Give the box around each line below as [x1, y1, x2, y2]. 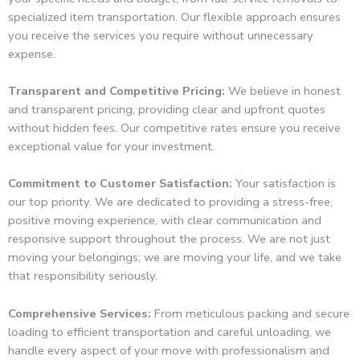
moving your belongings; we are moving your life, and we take [8, 249, 342, 266]
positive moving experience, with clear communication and [8, 212, 321, 229]
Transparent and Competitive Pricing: [8, 83, 225, 100]
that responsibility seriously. [8, 268, 157, 284]
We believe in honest [225, 83, 341, 100]
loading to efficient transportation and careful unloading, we [8, 323, 331, 340]
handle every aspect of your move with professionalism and [8, 342, 329, 358]
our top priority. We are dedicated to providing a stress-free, [8, 194, 333, 211]
